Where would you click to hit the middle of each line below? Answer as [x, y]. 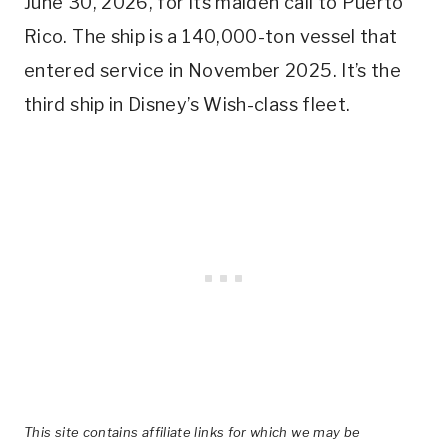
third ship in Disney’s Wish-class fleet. [187, 104]
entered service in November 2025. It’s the [213, 70]
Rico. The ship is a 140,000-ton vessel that [211, 36]
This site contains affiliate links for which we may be [192, 431]
